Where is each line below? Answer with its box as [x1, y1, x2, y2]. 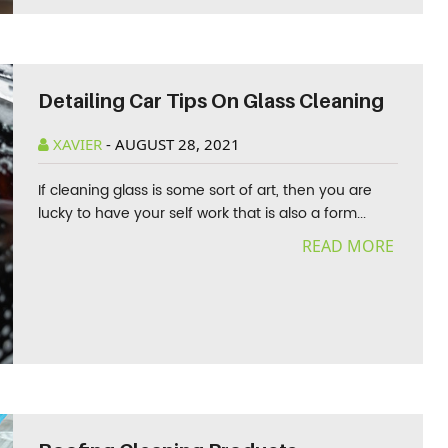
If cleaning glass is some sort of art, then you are [38, 179, 373, 202]
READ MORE [301, 235, 398, 257]
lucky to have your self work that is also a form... [38, 202, 367, 225]
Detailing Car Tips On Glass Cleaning [38, 89, 385, 113]
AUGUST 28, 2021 [115, 134, 241, 154]
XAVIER [49, 134, 107, 154]
